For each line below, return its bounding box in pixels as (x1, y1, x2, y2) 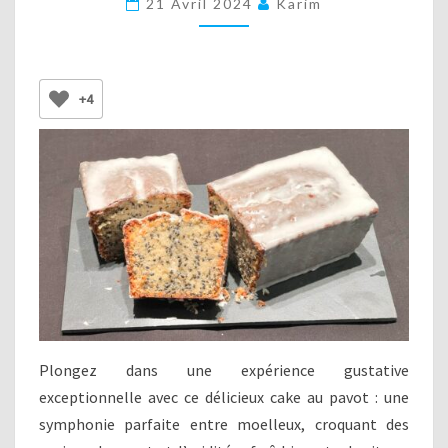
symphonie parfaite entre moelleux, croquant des (39, 414, 409, 435)
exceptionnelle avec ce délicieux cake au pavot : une (39, 387, 409, 408)
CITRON (223, 43, 291, 63)
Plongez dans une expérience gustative (39, 360, 409, 381)
